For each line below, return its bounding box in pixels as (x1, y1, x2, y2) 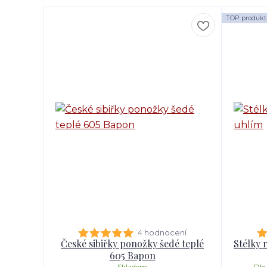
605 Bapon (109, 249, 156, 262)
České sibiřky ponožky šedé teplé (61, 237, 204, 250)
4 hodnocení (138, 228, 187, 237)
